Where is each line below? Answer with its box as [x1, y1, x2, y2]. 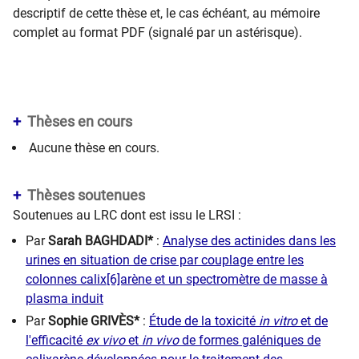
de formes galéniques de [179, 333, 321, 348]
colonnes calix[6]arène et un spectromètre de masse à [26, 272, 328, 287]
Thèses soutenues [27, 187, 145, 204]
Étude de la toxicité [149, 313, 259, 329]
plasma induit [26, 291, 103, 306]
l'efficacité [26, 333, 86, 348]
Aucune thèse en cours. [26, 140, 159, 155]
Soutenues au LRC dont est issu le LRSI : [13, 208, 241, 223]
